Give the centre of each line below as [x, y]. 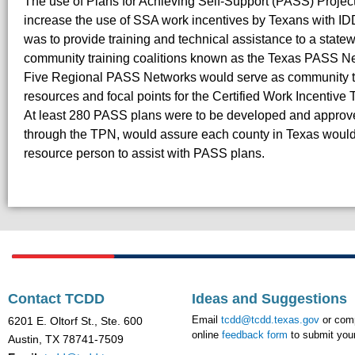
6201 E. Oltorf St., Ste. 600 [75, 321]
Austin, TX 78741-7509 [66, 340]
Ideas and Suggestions [269, 299]
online [207, 335]
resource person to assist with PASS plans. [144, 154]
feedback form [255, 335]
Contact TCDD [56, 299]
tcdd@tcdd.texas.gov [270, 320]
